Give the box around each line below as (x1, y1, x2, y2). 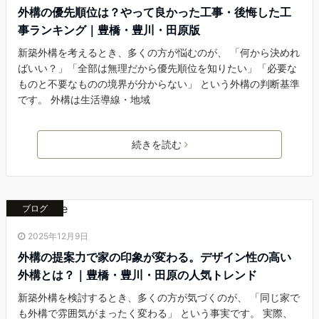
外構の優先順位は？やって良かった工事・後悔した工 (18, 5, 291, 19)
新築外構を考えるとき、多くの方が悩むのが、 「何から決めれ (18, 46, 300, 58)
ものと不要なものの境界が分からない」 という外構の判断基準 (18, 78, 300, 90)
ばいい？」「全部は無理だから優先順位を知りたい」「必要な (18, 62, 297, 74)
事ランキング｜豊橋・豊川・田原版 (18, 23, 200, 37)
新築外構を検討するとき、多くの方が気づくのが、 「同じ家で (18, 291, 300, 303)
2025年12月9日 (28, 231, 88, 241)
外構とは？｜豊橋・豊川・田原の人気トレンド (18, 268, 257, 282)
